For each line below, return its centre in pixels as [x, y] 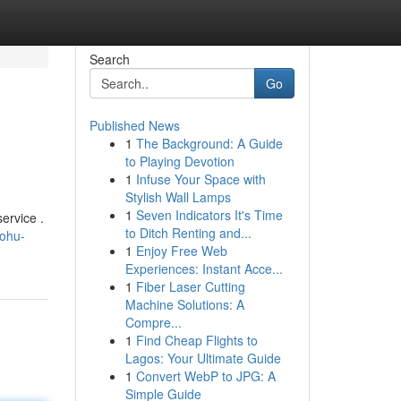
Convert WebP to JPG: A [205, 376]
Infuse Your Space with [200, 179]
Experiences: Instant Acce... [204, 269]
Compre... [153, 322]
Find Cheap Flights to [196, 340]
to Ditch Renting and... [188, 233]
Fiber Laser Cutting [190, 286]
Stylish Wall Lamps [178, 197]
